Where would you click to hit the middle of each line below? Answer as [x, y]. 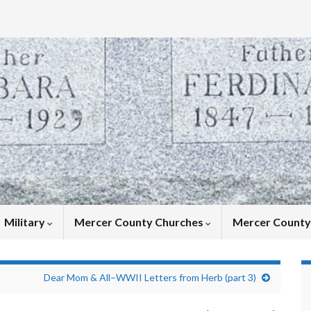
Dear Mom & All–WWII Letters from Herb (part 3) [150, 278]
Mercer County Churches [140, 222]
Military [26, 222]
